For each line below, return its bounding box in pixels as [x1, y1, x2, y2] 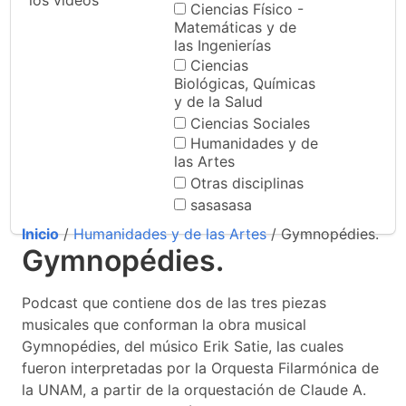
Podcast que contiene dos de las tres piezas [22, 294, 326, 312]
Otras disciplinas [190, 174, 304, 192]
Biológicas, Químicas [174, 74, 315, 92]
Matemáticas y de [174, 18, 296, 36]
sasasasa [190, 196, 252, 214]
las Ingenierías [174, 36, 271, 54]
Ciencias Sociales [190, 114, 310, 132]
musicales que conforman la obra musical [22, 315, 306, 333]
